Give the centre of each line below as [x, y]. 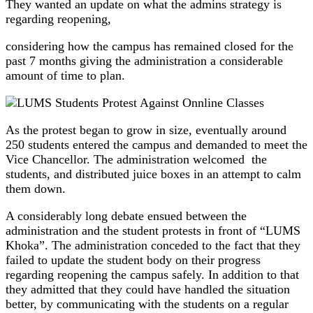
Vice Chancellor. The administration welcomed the [136, 160]
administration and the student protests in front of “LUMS [153, 231]
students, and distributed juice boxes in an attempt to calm [153, 174]
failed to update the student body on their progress [133, 260]
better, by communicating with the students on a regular [147, 304]
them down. [36, 189]
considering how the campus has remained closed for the [150, 46]
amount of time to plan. [65, 76]
